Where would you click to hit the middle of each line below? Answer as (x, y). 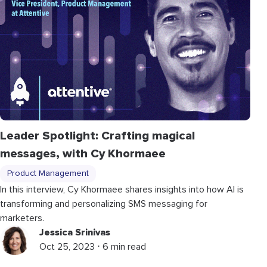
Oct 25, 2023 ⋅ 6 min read (93, 246)
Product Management (48, 173)
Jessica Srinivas (75, 232)
